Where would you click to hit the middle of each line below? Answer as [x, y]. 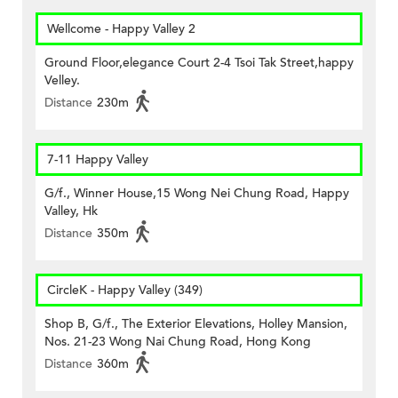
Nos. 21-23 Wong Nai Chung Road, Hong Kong [178, 342]
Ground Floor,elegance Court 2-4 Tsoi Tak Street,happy [199, 63]
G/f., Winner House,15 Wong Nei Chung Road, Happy [197, 194]
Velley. [62, 81]
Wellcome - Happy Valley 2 [121, 29]
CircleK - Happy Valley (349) [125, 291]
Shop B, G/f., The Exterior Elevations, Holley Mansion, [196, 324]
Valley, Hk [71, 211]
